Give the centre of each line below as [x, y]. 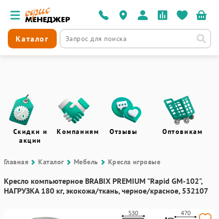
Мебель [86, 162]
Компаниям [78, 131]
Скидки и [30, 131]
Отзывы [124, 131]
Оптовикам [183, 131]
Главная [16, 162]
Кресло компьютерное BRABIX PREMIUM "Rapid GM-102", [103, 181]
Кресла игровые [134, 162]
